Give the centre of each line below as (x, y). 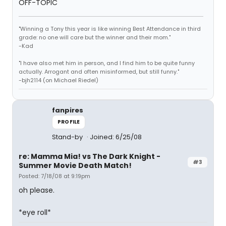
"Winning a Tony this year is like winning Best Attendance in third (110, 29)
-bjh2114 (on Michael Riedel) (59, 80)
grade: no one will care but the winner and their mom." (95, 37)
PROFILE (69, 122)
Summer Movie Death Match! (75, 165)
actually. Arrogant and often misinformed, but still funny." (99, 72)
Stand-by (68, 137)
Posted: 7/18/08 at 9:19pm (54, 176)
